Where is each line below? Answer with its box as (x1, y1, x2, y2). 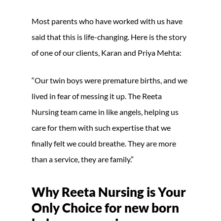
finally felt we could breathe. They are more (32, 138, 176, 148)
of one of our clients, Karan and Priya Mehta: (32, 47, 182, 57)
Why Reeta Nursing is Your (32, 184, 186, 200)
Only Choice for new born (32, 199, 179, 216)
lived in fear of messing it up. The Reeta (32, 91, 162, 101)
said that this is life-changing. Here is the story (32, 32, 186, 41)
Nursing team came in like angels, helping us (32, 107, 179, 116)
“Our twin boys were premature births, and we (32, 75, 187, 85)
